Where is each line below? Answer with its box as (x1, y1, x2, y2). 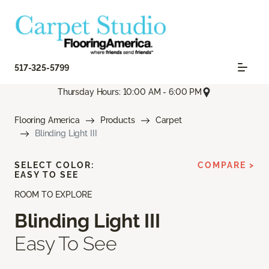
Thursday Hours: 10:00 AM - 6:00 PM (57, 87, 202, 97)
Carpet (155, 115, 182, 125)
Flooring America (14, 115, 80, 125)
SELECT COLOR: (14, 160, 94, 171)
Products (100, 115, 135, 125)
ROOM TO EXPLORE (14, 190, 92, 200)
